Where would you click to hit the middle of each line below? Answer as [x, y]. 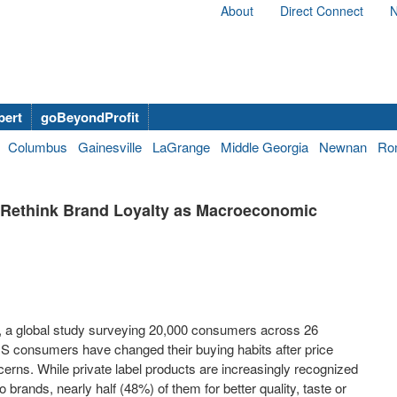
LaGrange [181, 147]
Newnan [343, 147]
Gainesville [110, 147]
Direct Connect [322, 11]
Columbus [38, 147]
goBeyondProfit [90, 117]
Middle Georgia [265, 147]
